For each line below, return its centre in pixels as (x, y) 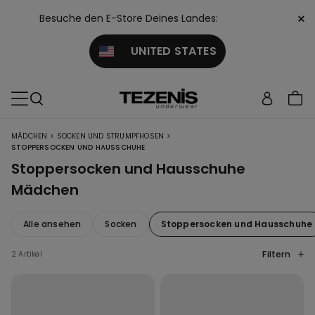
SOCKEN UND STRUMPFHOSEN (110, 136)
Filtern (277, 254)
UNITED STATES (165, 51)
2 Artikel (27, 254)
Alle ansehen (52, 224)
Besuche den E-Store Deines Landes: (129, 18)
